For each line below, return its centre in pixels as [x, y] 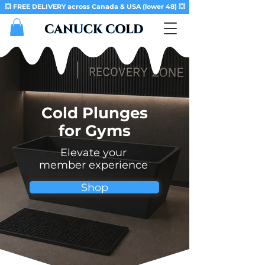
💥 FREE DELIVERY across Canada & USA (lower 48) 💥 [95, 7]
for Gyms [95, 130]
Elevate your [93, 152]
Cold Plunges [95, 113]
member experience [93, 165]
